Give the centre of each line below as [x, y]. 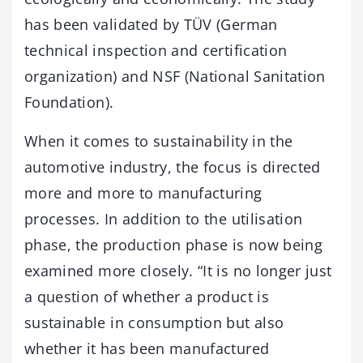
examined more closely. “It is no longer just [178, 271]
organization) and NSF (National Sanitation [175, 77]
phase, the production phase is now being [174, 245]
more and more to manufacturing [143, 193]
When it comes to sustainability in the [159, 141]
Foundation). [69, 102]
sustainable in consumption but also [154, 323]
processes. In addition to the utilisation [164, 219]
